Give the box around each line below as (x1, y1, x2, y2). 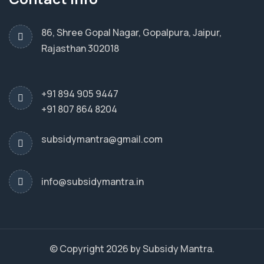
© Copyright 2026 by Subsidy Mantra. (49, 242, 214, 255)
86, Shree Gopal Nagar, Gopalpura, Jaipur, (41, 25, 222, 39)
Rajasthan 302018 (41, 41, 119, 55)
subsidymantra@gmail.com (41, 132, 163, 146)
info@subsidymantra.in (41, 174, 144, 188)
